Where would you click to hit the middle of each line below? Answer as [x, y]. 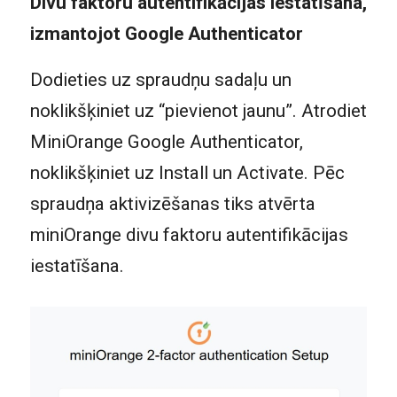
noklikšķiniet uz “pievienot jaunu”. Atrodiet [198, 111]
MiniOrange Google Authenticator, [166, 142]
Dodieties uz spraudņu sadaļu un [160, 80]
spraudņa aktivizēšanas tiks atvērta [172, 204]
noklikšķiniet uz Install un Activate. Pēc [187, 173]
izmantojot [77, 33]
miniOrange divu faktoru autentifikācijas [189, 235]
